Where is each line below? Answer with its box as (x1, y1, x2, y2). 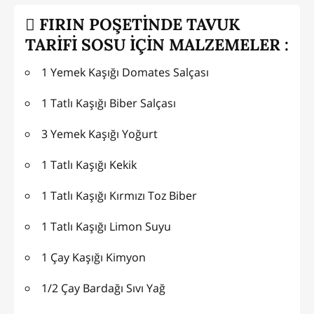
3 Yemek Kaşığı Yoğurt (41, 126, 158, 142)
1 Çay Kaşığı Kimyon (41, 250, 146, 266)
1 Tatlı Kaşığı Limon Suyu (41, 219, 171, 235)
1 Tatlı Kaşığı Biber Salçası (41, 95, 176, 111)
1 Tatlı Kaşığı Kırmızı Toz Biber (41, 188, 197, 204)
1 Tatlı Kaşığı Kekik (41, 157, 137, 173)
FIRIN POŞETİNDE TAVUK (35, 13, 240, 34)
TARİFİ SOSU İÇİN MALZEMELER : (25, 34, 289, 55)
